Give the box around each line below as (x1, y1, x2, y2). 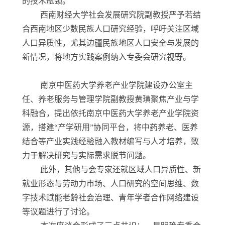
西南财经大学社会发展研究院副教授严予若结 (22, 11, 201, 20)
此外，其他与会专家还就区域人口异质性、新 (22, 165, 201, 174)
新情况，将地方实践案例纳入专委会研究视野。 (22, 53, 191, 62)
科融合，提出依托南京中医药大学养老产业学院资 (22, 109, 199, 118)
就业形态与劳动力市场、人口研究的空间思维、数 (22, 179, 199, 188)
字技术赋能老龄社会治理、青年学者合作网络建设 (22, 193, 199, 202)
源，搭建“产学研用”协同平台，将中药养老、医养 (22, 123, 198, 132)
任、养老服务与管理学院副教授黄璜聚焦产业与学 (22, 95, 199, 104)
